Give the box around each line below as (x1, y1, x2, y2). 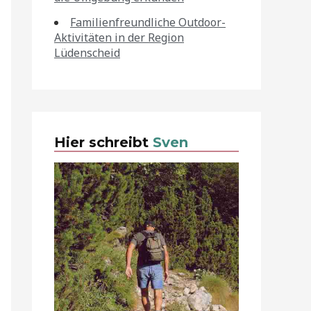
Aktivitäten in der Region (54, 30, 184, 45)
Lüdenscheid (54, 45, 120, 60)
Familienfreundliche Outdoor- (70, 15, 226, 30)
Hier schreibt (54, 134, 153, 151)
